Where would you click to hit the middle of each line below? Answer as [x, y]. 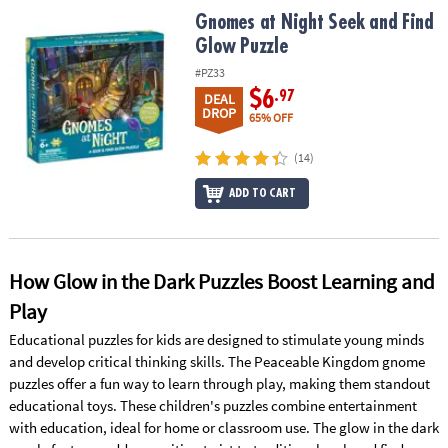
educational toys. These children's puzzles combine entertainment [212, 406]
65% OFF [271, 117]
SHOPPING [42, 176]
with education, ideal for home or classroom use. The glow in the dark [223, 428]
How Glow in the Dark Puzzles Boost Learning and [221, 282]
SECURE [33, 155]
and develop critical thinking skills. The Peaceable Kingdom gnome [216, 362]
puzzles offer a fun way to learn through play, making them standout [219, 384]
